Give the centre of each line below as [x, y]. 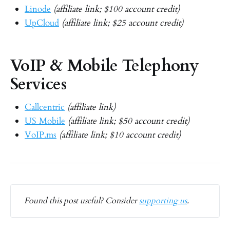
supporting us [163, 201]
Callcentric [45, 107]
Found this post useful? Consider [82, 201]
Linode [38, 9]
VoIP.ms [41, 135]
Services [38, 84]
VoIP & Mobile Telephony [104, 65]
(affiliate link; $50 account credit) [129, 121]
